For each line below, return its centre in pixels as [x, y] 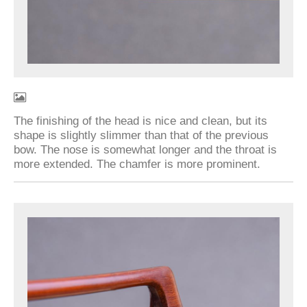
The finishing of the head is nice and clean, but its [140, 120]
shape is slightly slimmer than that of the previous [141, 135]
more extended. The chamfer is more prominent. [137, 163]
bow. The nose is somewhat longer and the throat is [145, 149]
